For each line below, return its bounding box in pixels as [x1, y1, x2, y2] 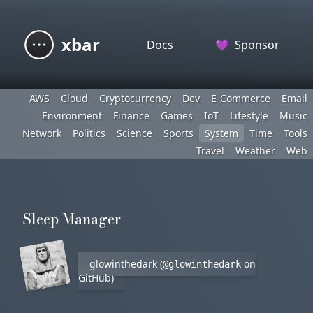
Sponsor [232, 37, 279, 52]
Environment [42, 109, 102, 122]
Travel [196, 144, 224, 157]
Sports [163, 126, 194, 140]
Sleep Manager [22, 208, 121, 230]
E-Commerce [211, 92, 270, 105]
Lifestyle [230, 109, 268, 122]
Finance [113, 109, 150, 122]
